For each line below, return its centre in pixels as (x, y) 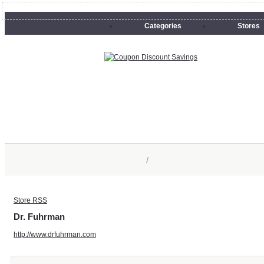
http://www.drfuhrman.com (55, 234)
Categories (163, 26)
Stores (249, 26)
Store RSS (30, 200)
